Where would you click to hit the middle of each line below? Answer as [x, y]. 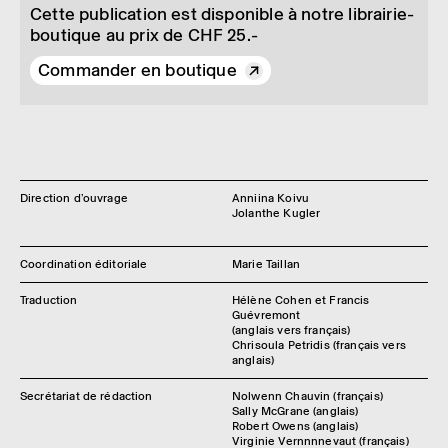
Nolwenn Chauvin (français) [307, 396]
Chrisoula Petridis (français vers [319, 345]
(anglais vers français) [291, 330]
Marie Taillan [266, 264]
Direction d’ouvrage [74, 198]
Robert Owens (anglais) [295, 426]
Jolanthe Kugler [276, 213]
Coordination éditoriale [84, 264]
